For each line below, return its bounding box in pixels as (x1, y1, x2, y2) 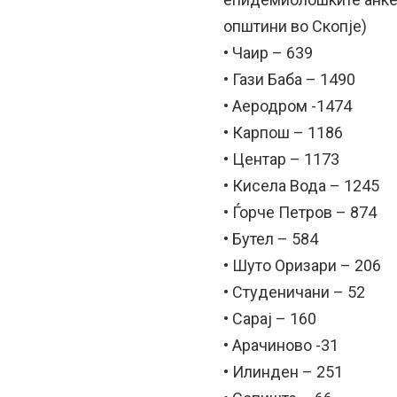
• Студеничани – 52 (223, 283, 365, 301)
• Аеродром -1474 (223, 97, 352, 115)
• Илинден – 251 (223, 362, 343, 381)
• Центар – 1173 (223, 150, 339, 168)
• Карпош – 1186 (223, 123, 343, 142)
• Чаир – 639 (223, 43, 313, 62)
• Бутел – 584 (223, 230, 318, 248)
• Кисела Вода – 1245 (223, 176, 379, 195)
